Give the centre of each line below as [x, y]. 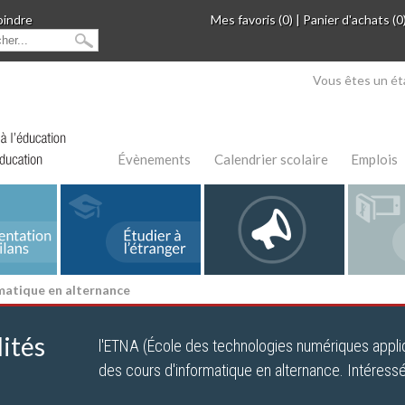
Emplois [374, 160]
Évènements [154, 160]
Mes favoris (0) [252, 20]
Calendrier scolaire [271, 160]
